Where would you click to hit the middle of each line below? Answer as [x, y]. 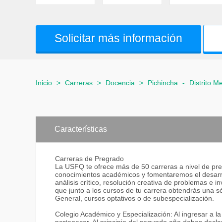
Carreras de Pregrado [89, 159]
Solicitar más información [118, 38]
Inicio [44, 83]
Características [81, 129]
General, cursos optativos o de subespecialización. [135, 198]
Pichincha [163, 83]
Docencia [120, 83]
